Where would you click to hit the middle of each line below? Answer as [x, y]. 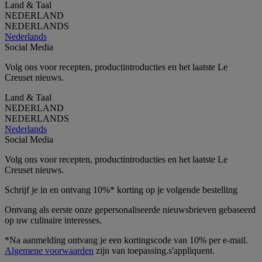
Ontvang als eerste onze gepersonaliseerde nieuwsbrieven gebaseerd [130, 209]
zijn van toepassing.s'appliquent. [154, 250]
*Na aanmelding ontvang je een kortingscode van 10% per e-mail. [126, 240]
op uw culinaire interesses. [53, 220]
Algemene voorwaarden [49, 250]
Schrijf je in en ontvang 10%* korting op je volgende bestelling [121, 189]
